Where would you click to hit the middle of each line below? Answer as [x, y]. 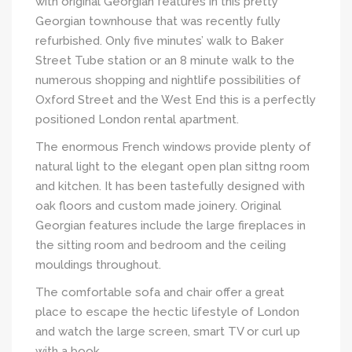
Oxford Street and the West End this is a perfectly [176, 99]
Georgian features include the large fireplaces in [170, 225]
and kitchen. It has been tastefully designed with [170, 186]
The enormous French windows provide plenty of [173, 147]
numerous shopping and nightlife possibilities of [168, 80]
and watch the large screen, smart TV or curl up [168, 331]
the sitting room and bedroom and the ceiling [161, 245]
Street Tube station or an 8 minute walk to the [165, 60]
